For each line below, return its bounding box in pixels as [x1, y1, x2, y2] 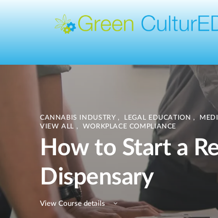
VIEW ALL [40, 123, 76, 130]
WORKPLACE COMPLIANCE [82, 123, 176, 130]
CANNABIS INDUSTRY [40, 114, 118, 121]
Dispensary [40, 165, 154, 189]
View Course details [40, 200, 107, 207]
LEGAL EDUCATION [124, 114, 193, 121]
